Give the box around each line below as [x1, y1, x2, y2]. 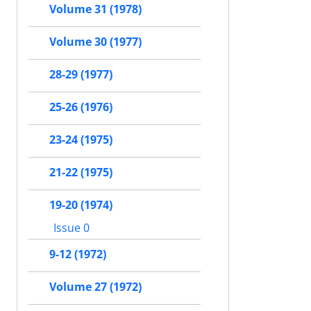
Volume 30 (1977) [49, 34, 142, 50]
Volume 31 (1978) [49, 1, 142, 17]
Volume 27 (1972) [49, 279, 142, 295]
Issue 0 [51, 220, 90, 236]
